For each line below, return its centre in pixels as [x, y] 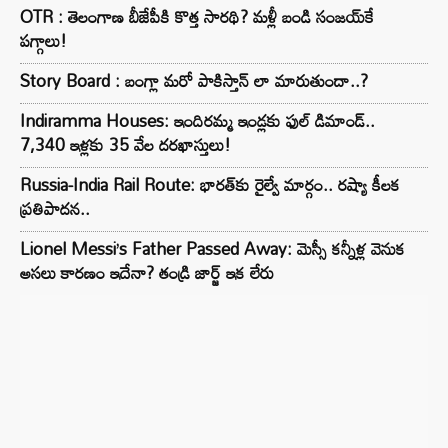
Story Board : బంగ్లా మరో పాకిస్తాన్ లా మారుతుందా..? [194, 80]
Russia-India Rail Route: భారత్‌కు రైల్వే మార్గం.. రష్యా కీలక [210, 184]
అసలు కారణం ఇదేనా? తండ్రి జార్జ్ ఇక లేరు [147, 272]
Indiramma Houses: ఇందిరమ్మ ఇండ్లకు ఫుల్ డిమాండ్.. [197, 120]
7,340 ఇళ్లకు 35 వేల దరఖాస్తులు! [125, 144]
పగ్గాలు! [43, 40]
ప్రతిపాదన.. [55, 208]
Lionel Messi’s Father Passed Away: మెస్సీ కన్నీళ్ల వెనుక [212, 248]
